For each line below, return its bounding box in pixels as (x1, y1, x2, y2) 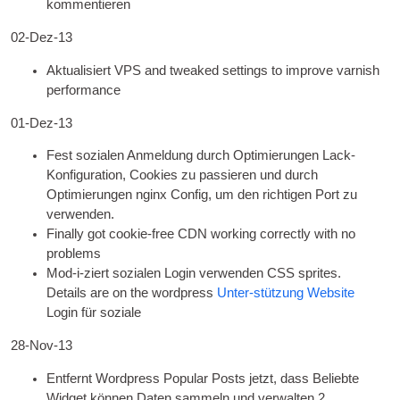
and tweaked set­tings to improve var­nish (145, 62, 380, 78)
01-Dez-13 (11, 115, 73, 130)
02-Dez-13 (11, 30, 73, 46)
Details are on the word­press (46, 286, 214, 301)
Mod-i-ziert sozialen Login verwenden (46, 266, 268, 281)
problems (46, 246, 102, 262)
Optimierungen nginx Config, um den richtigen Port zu (46, 187, 358, 203)
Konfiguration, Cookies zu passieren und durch (46, 168, 319, 183)
